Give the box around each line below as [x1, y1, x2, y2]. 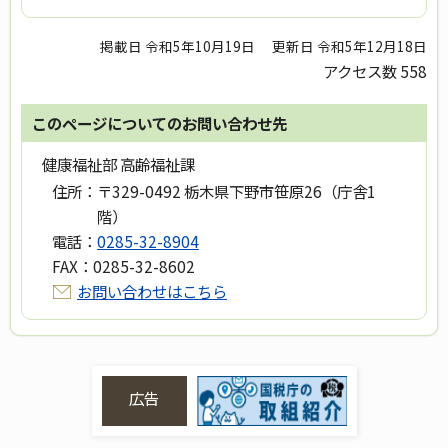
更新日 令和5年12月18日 [272, 36, 427, 57]
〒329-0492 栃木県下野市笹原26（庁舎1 [97, 180, 376, 203]
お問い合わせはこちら [77, 280, 227, 303]
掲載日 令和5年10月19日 [100, 36, 256, 57]
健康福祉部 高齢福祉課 [42, 153, 195, 176]
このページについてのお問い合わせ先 [32, 112, 287, 135]
